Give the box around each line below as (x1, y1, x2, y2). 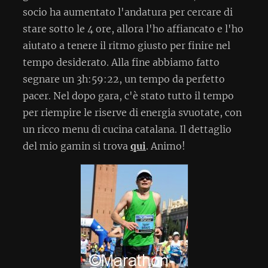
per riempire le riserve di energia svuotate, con (23, 106, 242, 118)
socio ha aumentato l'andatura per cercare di (23, 5, 233, 18)
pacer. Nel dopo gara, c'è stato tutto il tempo (23, 89, 234, 102)
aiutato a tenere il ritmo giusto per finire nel (23, 39, 230, 51)
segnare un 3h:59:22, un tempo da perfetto (23, 72, 225, 85)
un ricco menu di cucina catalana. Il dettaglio (23, 123, 232, 135)
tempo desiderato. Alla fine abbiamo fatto (23, 56, 220, 68)
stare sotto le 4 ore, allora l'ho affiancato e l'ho (23, 22, 243, 35)
